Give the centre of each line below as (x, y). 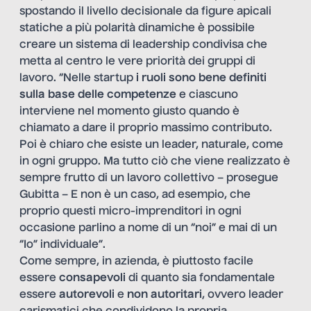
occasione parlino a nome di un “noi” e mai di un (148, 229)
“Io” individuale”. (62, 245)
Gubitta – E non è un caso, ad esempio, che (135, 195)
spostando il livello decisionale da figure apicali (145, 12)
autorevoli (87, 295)
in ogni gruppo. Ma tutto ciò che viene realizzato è (155, 162)
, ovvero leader (243, 295)
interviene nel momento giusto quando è (129, 112)
